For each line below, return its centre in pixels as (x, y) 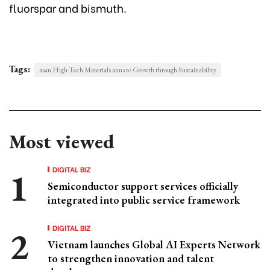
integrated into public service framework (144, 200)
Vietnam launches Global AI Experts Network (154, 245)
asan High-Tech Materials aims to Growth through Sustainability (128, 70)
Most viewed (61, 142)
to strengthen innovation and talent (131, 259)
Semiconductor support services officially (143, 186)
